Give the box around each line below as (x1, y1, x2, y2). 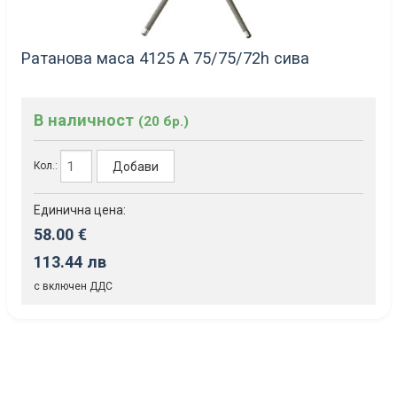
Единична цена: (34, 203, 126, 218)
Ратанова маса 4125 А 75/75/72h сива (21, 49, 309, 68)
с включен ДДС (34, 280, 113, 293)
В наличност (34, 111, 138, 130)
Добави (113, 159, 160, 174)
